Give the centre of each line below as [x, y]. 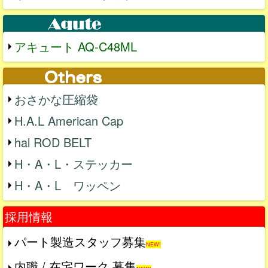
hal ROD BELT [53, 142]
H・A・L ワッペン [68, 185]
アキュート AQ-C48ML [76, 46]
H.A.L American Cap [69, 120]
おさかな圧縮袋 [56, 99]
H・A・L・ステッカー [74, 163]
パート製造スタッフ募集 [80, 241]
